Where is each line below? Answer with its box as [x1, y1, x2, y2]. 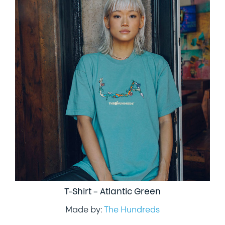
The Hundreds [104, 206, 160, 214]
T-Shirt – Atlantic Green [64, 187, 161, 196]
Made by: [65, 206, 104, 214]
